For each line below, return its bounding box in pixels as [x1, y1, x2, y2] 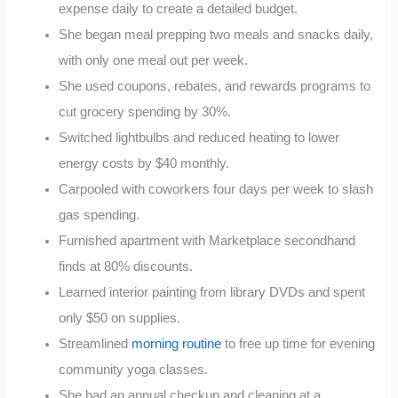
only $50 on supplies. [59, 310, 181, 325]
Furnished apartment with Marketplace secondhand [59, 233, 356, 248]
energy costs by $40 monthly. [59, 155, 230, 171]
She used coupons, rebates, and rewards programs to [59, 78, 371, 93]
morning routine [131, 336, 222, 351]
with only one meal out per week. [59, 52, 249, 68]
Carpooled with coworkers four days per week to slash [59, 181, 374, 196]
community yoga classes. [59, 362, 209, 377]
